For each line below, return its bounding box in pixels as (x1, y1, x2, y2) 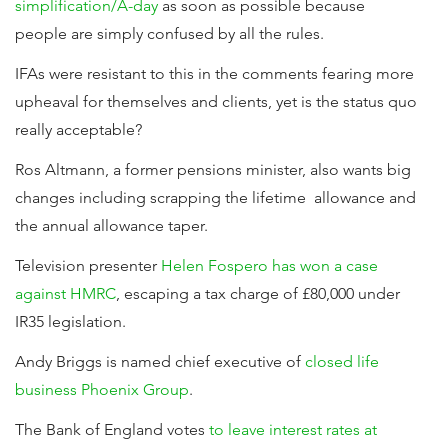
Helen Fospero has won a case (161, 256, 378, 275)
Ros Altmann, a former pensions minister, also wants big (15, 160, 411, 179)
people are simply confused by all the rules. (15, 24, 324, 43)
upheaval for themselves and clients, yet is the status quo (15, 92, 417, 111)
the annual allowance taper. (15, 216, 208, 235)
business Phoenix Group (15, 380, 189, 399)
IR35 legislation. (15, 312, 126, 331)
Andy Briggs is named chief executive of (15, 352, 305, 371)
